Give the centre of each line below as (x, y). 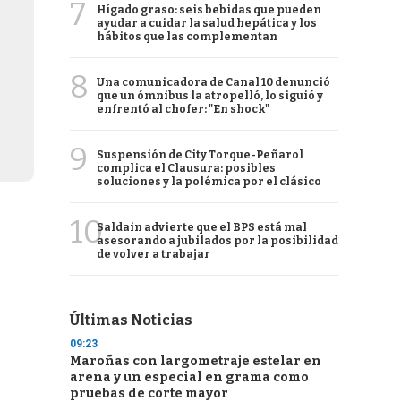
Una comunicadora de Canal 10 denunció (213, 82)
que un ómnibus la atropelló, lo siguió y (210, 96)
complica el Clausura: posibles (186, 168)
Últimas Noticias (131, 320)
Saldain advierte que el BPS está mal (202, 227)
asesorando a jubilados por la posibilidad (218, 241)
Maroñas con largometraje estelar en (196, 361)
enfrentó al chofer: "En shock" (183, 109)
